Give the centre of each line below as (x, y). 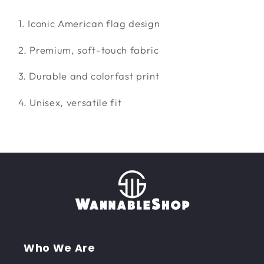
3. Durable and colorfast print (89, 76)
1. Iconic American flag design (89, 24)
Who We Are (60, 248)
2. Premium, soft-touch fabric (88, 49)
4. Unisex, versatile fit (70, 102)
